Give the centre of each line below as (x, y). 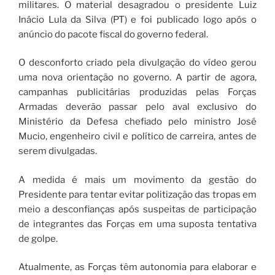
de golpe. (38, 238)
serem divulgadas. (58, 151)
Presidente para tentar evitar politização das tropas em (137, 194)
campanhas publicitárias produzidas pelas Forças (137, 92)
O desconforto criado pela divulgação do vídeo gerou (137, 63)
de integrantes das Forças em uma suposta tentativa (137, 224)
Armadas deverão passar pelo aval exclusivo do (137, 107)
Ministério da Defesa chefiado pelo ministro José (137, 122)
